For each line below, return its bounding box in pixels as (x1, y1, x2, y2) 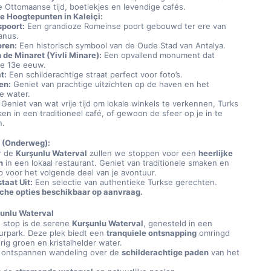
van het (209, 247, 240, 257)
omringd (197, 228, 230, 238)
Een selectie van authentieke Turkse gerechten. (33, 177, 218, 187)
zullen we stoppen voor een (87, 148, 199, 158)
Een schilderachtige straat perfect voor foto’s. (7, 70, 183, 79)
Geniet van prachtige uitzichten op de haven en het (11, 79, 210, 89)
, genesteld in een (143, 218, 213, 228)
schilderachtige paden (122, 247, 209, 257)
